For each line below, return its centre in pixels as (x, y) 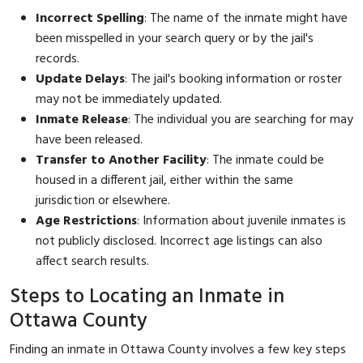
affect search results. (92, 261)
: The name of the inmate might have (246, 18)
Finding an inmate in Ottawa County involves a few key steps (178, 350)
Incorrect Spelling (90, 18)
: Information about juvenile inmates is (241, 221)
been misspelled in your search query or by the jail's (175, 38)
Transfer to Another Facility (121, 160)
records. (58, 59)
